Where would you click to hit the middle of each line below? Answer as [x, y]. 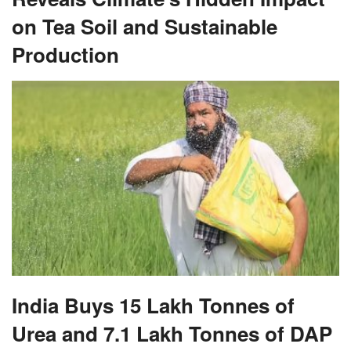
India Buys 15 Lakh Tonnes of [153, 305]
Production [65, 55]
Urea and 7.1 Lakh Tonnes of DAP [172, 333]
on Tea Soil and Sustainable [145, 27]
